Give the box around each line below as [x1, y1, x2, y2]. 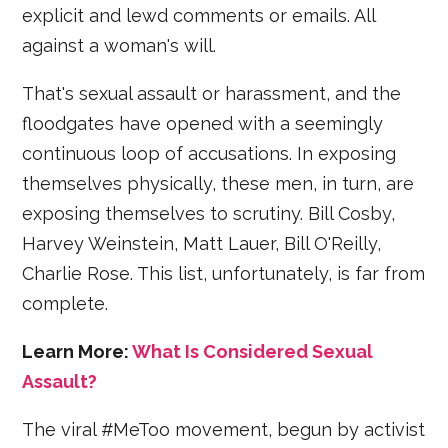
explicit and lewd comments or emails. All [22, 4, 376, 26]
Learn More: [22, 340, 133, 362]
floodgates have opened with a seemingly [22, 112, 384, 134]
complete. [22, 292, 109, 314]
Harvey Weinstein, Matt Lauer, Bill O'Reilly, [22, 232, 382, 254]
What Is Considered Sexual [132, 340, 374, 362]
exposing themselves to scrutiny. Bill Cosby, [22, 202, 396, 224]
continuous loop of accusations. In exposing [22, 142, 397, 164]
